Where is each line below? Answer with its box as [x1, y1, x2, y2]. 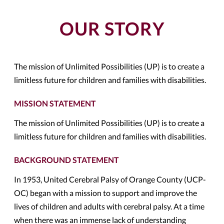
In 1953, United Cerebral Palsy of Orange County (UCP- [14, 174, 206, 184]
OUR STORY [59, 17, 165, 39]
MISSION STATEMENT [14, 98, 96, 108]
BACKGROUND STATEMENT [14, 155, 119, 164]
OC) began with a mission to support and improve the [14, 188, 197, 197]
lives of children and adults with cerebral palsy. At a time [14, 201, 204, 211]
